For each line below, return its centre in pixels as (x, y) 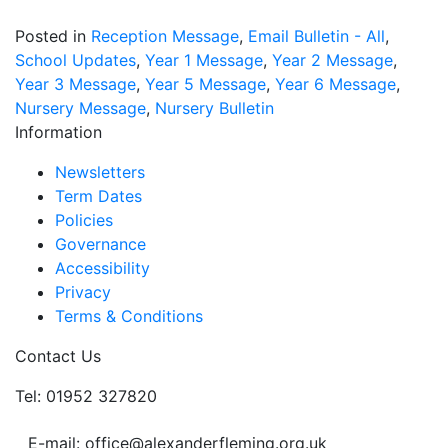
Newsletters (100, 172)
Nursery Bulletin (214, 108)
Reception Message (165, 36)
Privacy (83, 292)
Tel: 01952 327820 (86, 396)
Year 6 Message (335, 84)
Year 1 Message (204, 60)
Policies (84, 220)
